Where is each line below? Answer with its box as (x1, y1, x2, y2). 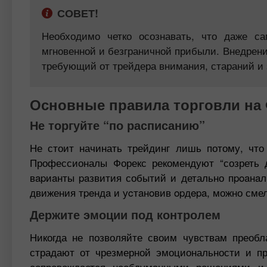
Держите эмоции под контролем (30, 206, 221, 223)
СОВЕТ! (57, 5, 98, 21)
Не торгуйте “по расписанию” (30, 116, 205, 133)
